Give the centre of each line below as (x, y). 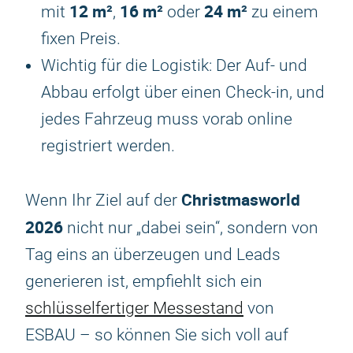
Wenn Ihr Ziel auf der (103, 200)
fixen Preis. (81, 39)
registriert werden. (108, 146)
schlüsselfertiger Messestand (134, 308)
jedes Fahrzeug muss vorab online (167, 119)
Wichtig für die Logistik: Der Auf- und (174, 65)
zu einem (283, 12)
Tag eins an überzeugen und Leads (153, 255)
